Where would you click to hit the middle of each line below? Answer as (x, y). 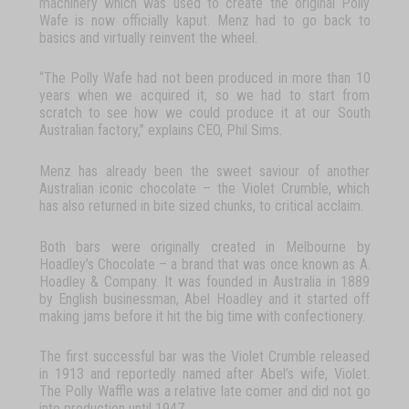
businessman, (142, 299)
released (346, 357)
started (328, 299)
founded (229, 281)
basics (57, 37)
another (349, 171)
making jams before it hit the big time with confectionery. (202, 316)
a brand (192, 264)
